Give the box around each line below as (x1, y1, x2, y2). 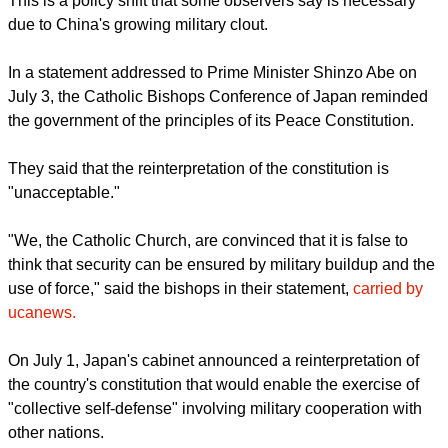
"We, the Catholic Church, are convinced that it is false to (8, 354, 408, 372)
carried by (353, 402, 423, 420)
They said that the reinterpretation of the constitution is (8, 240, 389, 258)
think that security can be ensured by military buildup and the (8, 378, 435, 396)
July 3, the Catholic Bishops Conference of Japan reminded (8, 168, 428, 186)
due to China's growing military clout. (8, 96, 268, 114)
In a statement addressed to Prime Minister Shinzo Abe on (8, 144, 417, 162)
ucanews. (8, 426, 76, 444)
